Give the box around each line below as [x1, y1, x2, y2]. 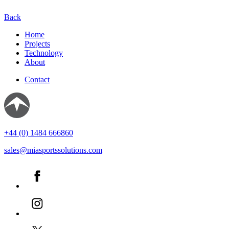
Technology [25, 48, 63, 57]
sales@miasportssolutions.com [4, 145, 102, 154]
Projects [25, 39, 50, 48]
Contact [25, 75, 50, 84]
